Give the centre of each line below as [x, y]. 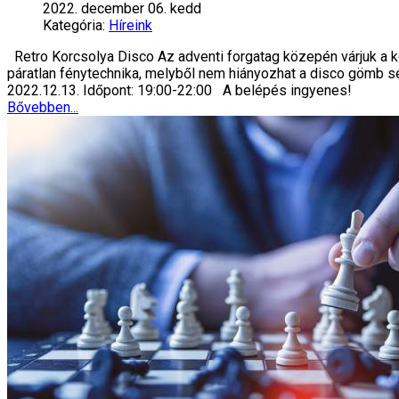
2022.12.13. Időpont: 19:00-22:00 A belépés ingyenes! [179, 91]
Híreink [130, 26]
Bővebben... [43, 108]
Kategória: [74, 26]
